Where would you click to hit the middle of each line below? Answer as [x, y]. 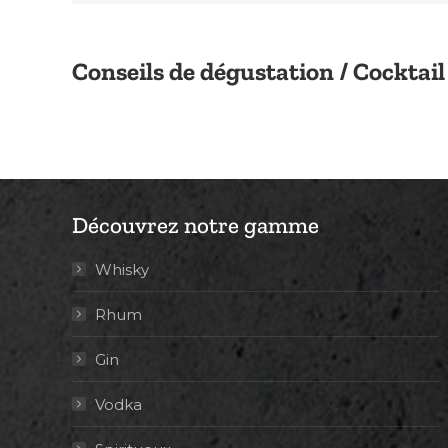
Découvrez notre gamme [195, 224]
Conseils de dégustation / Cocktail [258, 70]
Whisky [122, 269]
